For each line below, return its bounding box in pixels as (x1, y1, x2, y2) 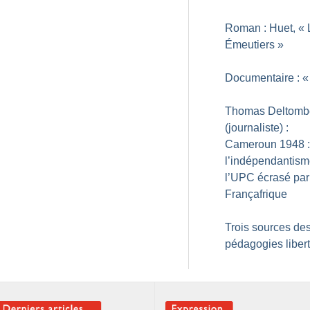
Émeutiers (225, 39, 275, 51)
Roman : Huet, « (225, 22, 304, 34)
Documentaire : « (225, 72, 309, 84)
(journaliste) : (225, 122, 289, 134)
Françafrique (225, 188, 287, 200)
